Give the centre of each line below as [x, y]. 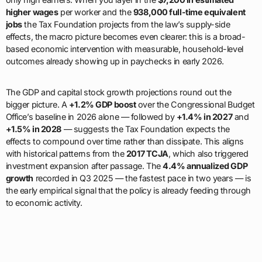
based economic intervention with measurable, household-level [124, 49]
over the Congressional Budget [195, 105]
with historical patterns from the [66, 154]
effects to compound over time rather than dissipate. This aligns [125, 142]
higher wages [32, 12]
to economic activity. [44, 203]
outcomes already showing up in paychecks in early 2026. [115, 61]
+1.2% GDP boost [102, 105]
